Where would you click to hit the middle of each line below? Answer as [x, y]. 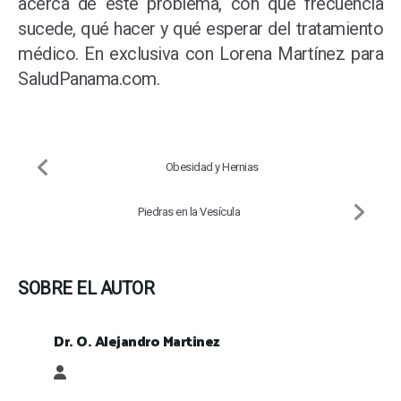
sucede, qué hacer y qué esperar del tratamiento [200, 29]
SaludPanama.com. [91, 79]
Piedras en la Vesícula [189, 212]
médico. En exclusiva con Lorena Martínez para [200, 54]
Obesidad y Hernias [212, 167]
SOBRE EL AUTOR [86, 289]
